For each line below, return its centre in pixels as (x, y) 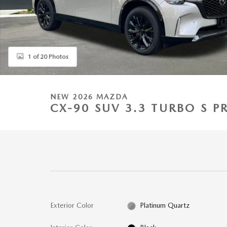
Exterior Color (72, 205)
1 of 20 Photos (48, 56)
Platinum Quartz (165, 205)
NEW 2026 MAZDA (89, 97)
